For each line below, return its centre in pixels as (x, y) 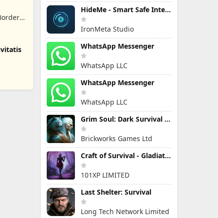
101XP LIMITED (105, 175)
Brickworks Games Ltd (117, 138)
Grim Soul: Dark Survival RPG (167, 119)
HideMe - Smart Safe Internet (168, 9)
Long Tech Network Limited (125, 211)
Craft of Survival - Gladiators (168, 155)
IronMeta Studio (107, 29)
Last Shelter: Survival (116, 192)
